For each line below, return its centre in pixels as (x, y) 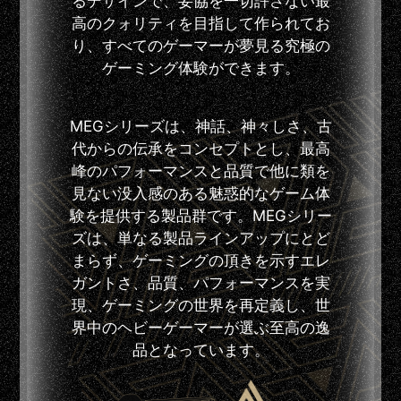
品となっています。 (200, 350)
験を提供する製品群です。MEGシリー (200, 216)
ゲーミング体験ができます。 (200, 68)
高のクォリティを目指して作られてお (200, 24)
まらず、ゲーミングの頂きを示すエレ (200, 261)
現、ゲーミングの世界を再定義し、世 (200, 306)
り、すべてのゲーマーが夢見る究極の (200, 46)
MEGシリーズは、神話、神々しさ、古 (200, 127)
